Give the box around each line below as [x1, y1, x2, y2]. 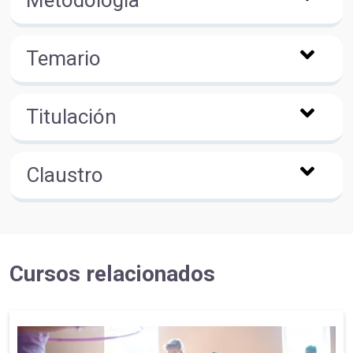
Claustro [26, 162, 103, 187]
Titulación [26, 104, 117, 128]
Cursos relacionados [9, 260, 215, 287]
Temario [26, 46, 101, 70]
